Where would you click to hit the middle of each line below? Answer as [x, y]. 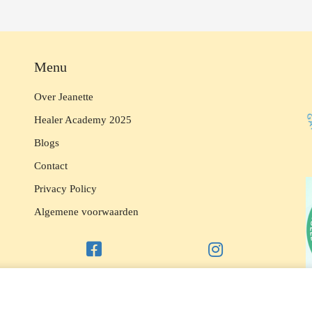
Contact [51, 165]
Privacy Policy [65, 188]
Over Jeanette [65, 96]
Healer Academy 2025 [83, 119]
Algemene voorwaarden [86, 211]
